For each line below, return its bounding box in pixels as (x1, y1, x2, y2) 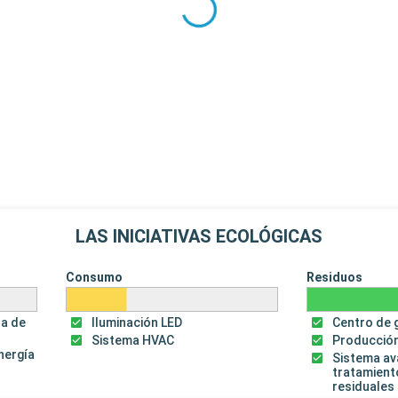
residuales (332, 379, 395, 394)
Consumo (65, 270, 123, 285)
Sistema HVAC (91, 333, 174, 348)
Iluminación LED (91, 315, 182, 330)
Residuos (306, 270, 363, 285)
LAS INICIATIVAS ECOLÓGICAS (76, 226, 322, 248)
